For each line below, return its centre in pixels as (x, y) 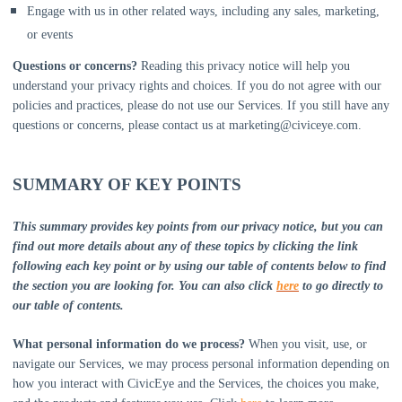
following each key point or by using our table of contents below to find (199, 266)
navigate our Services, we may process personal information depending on (201, 364)
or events (50, 35)
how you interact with (70, 384)
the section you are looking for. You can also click (144, 286)
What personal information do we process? (129, 344)
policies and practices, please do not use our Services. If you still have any (201, 105)
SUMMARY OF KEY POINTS (127, 184)
